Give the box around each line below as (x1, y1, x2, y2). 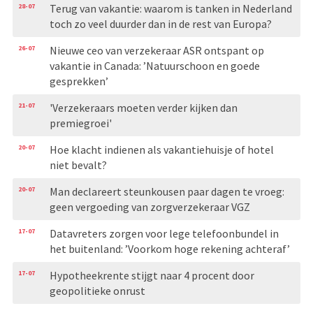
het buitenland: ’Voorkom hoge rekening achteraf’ (49, 241, 290, 256)
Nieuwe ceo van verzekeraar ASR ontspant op (49, 43, 264, 57)
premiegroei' (49, 115, 112, 130)
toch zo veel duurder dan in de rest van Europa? (49, 16, 272, 31)
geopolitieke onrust (49, 283, 145, 298)
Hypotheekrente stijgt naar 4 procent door (49, 268, 254, 282)
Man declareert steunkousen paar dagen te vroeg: (49, 184, 284, 198)
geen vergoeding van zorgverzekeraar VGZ (49, 199, 250, 214)
